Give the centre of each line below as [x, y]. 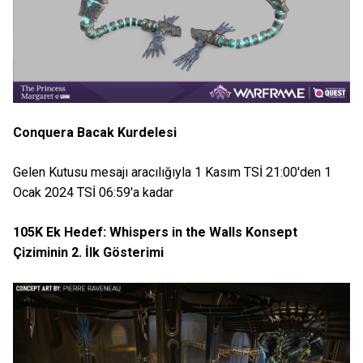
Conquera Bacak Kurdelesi [95, 133]
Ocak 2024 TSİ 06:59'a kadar [93, 193]
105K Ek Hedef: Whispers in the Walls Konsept [155, 233]
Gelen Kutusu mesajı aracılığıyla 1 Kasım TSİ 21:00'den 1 [172, 173]
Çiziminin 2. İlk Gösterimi [88, 253]
